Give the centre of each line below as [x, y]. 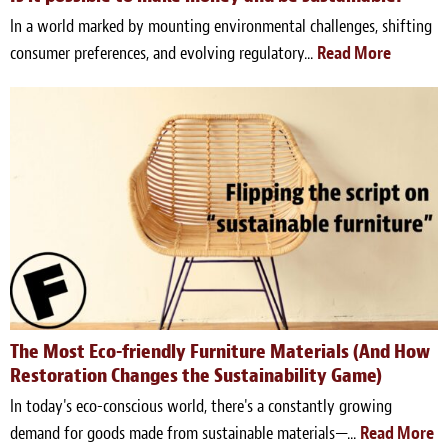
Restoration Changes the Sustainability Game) [196, 375]
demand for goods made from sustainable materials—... [185, 433]
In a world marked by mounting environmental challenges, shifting [221, 27]
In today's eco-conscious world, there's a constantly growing [201, 406]
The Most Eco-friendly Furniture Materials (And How [220, 351]
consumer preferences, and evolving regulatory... [163, 54]
